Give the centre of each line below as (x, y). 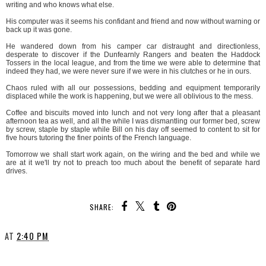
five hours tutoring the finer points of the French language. (99, 138)
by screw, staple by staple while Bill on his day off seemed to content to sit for (133, 130)
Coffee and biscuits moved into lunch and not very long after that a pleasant (133, 113)
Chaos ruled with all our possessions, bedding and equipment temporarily (133, 88)
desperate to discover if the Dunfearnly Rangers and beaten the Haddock (133, 55)
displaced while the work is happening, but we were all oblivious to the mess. (129, 96)
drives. (18, 171)
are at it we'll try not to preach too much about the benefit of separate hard (133, 163)
